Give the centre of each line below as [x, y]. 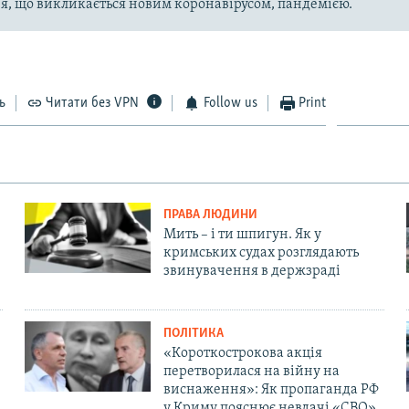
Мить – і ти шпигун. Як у [242, 234]
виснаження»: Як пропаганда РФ [271, 389]
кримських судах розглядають [261, 252]
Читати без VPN [93, 103]
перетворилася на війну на [251, 371]
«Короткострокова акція [242, 353]
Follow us [230, 103]
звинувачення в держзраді [252, 271]
